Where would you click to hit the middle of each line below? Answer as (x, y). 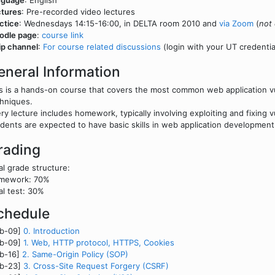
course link (63, 35)
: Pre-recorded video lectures (78, 12)
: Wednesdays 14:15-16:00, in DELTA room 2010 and (119, 23)
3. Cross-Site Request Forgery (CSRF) (96, 266)
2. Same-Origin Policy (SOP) (75, 254)
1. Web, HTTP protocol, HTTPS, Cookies (99, 243)
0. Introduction (52, 231)
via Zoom (236, 23)
